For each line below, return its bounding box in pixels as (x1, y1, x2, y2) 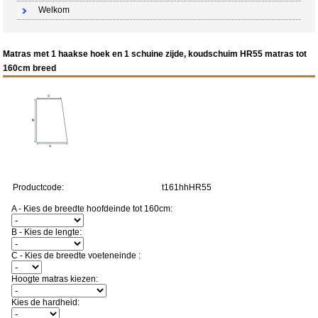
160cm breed (3, 62, 57, 73)
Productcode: (13, 182, 65, 192)
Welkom (38, 4, 70, 15)
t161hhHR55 (162, 182, 212, 192)
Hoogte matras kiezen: (11, 273, 99, 284)
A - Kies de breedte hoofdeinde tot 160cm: (11, 203, 173, 214)
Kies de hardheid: (11, 297, 80, 307)
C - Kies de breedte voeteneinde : (11, 250, 141, 261)
